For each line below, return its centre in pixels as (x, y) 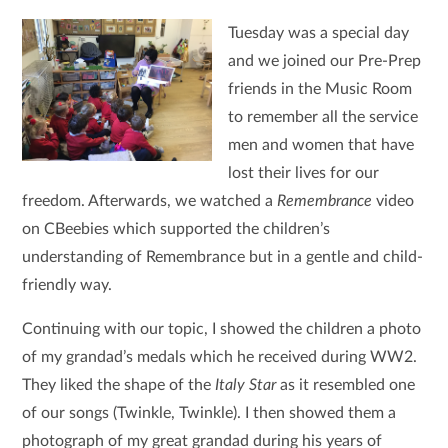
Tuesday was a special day (318, 33)
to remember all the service (322, 117)
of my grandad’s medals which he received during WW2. (220, 357)
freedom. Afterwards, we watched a (150, 201)
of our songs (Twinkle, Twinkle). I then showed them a (209, 413)
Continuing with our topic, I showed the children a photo (222, 329)
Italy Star (248, 385)
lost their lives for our (303, 173)
